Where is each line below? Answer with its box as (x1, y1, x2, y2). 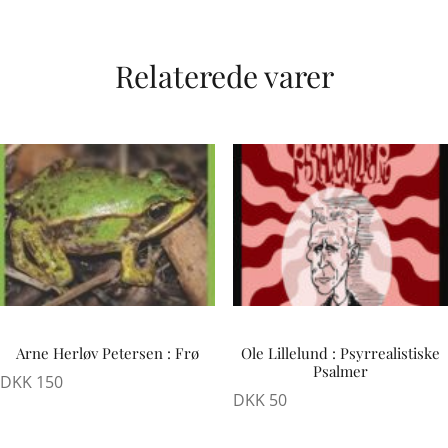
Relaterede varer (114, 56, 334, 97)
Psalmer (312, 360, 368, 381)
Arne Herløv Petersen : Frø (16, 342, 200, 363)
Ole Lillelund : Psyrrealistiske (240, 342, 440, 363)
